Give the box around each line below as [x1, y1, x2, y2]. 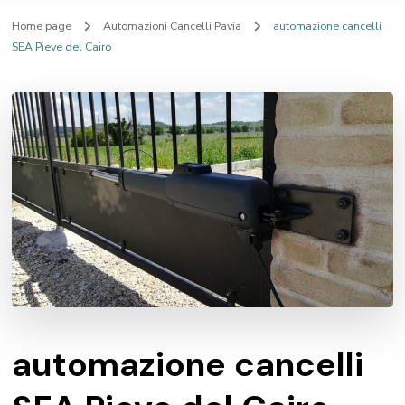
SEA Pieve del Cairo [12, 39, 112, 55]
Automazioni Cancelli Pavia [103, 18, 245, 33]
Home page [12, 18, 72, 33]
